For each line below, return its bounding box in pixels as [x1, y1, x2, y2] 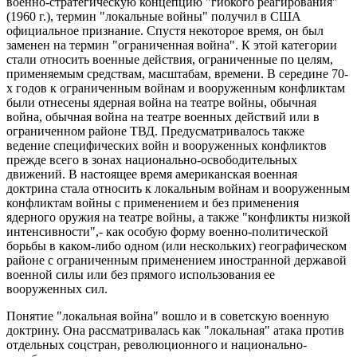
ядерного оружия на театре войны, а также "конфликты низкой [6, 210, 351, 225]
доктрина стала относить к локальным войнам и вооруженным [6, 182, 350, 196]
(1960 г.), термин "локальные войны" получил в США [6, 10, 301, 24]
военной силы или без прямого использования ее [6, 268, 275, 282]
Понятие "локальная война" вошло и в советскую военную [6, 309, 329, 324]
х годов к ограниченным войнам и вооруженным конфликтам [6, 81, 345, 96]
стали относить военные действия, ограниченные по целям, [6, 53, 333, 67]
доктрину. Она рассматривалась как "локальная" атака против [6, 324, 344, 338]
